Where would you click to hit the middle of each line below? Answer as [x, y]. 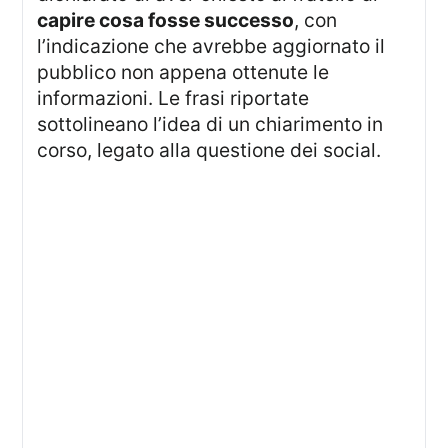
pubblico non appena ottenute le [183, 71]
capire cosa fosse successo [166, 19]
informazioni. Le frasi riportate [173, 97]
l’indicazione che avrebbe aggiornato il [211, 45]
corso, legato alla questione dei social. [209, 149]
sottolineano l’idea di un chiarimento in [210, 123]
